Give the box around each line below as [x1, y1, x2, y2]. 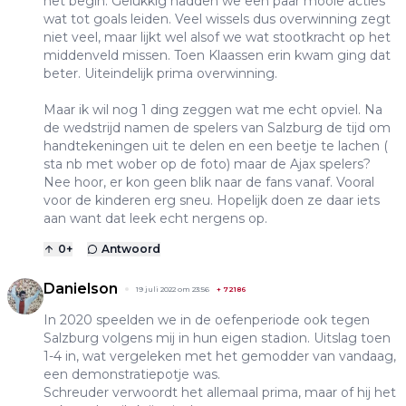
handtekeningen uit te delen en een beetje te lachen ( [43, 138, 388, 155]
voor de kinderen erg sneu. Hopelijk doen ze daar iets [43, 192, 380, 209]
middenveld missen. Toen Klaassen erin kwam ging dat [43, 47, 391, 64]
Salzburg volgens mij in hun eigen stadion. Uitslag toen [43, 330, 391, 347]
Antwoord [101, 242, 160, 256]
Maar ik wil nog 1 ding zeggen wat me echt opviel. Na [43, 101, 382, 119]
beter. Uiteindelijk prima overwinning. [43, 65, 277, 82]
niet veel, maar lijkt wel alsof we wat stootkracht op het [43, 29, 391, 46]
